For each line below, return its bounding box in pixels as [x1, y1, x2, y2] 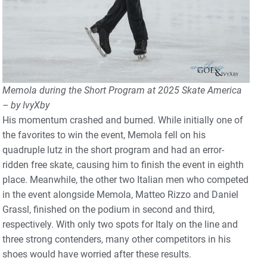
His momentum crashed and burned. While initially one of [2, 114, 243, 126]
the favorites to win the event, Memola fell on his [2, 129, 206, 141]
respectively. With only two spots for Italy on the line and [2, 218, 238, 230]
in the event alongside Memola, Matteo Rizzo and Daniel [2, 188, 238, 200]
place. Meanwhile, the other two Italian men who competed [2, 173, 249, 185]
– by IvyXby [2, 99, 49, 111]
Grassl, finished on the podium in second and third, [2, 203, 215, 215]
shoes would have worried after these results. [2, 248, 194, 260]
